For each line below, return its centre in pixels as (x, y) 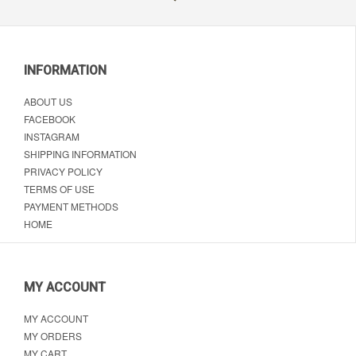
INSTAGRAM (52, 136)
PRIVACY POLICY (63, 171)
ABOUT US (48, 101)
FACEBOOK (50, 118)
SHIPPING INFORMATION (80, 153)
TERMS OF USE (59, 188)
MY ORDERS (53, 335)
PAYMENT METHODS (71, 206)
